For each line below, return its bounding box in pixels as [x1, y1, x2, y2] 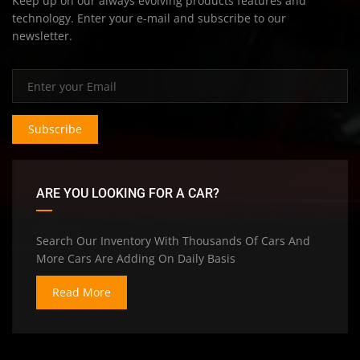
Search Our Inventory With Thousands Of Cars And [36, 233, 310, 249]
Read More [52, 284, 111, 301]
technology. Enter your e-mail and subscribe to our [12, 10, 286, 27]
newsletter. [12, 28, 72, 44]
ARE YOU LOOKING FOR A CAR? [36, 186, 219, 202]
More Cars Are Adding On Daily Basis [36, 251, 235, 267]
